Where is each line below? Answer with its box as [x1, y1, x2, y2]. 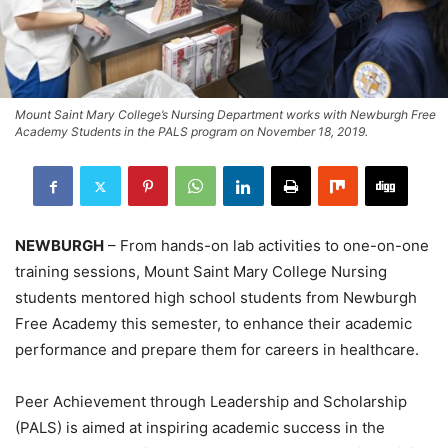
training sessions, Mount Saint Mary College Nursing [15, 262, 387, 282]
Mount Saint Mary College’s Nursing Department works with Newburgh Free [15, 107, 436, 123]
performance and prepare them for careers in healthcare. [15, 340, 419, 360]
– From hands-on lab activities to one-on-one [104, 236, 429, 256]
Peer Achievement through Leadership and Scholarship [15, 392, 407, 412]
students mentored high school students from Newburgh [15, 288, 417, 308]
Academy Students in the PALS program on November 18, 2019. [15, 124, 368, 140]
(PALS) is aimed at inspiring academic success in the [15, 418, 385, 438]
